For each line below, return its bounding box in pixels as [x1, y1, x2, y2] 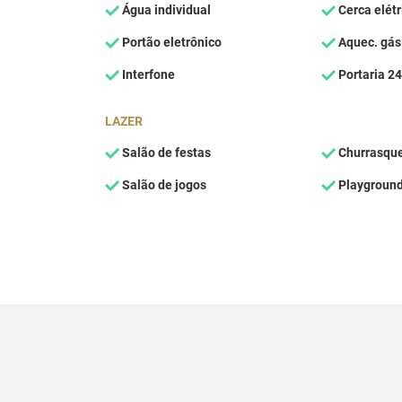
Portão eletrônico [119, 34, 222, 50]
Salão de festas [119, 144, 211, 161]
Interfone [119, 66, 175, 83]
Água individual [119, 2, 211, 18]
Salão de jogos [119, 177, 206, 193]
